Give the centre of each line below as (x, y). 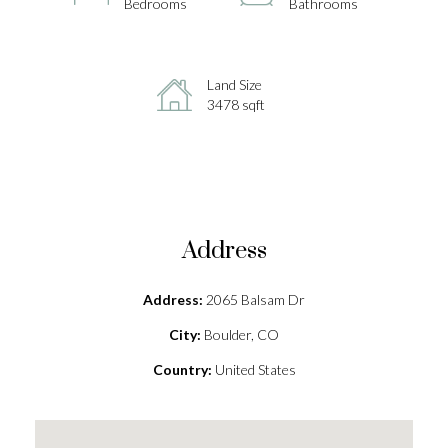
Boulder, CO (240, 334)
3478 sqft (235, 104)
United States (253, 369)
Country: (182, 369)
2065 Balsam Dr (254, 299)
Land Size (234, 84)
